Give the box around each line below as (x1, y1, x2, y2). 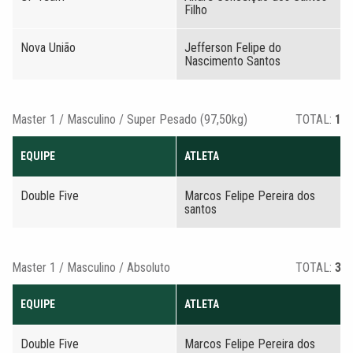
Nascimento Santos (184, 54, 281, 69)
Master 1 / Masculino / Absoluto (12, 260, 170, 275)
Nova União (20, 40, 76, 55)
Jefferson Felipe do (184, 40, 281, 55)
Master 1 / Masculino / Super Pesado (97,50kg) (12, 112, 247, 127)
